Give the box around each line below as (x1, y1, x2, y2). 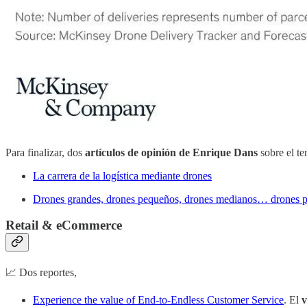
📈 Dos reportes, (5, 266, 77, 278)
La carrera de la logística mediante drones (33, 169, 212, 182)
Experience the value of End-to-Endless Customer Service (33, 293, 284, 306)
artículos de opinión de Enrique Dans (85, 146, 258, 158)
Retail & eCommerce (5, 218, 122, 233)
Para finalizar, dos (5, 146, 85, 158)
